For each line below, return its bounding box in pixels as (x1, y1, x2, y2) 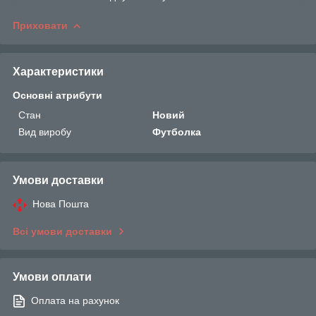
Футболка (152, 126, 202, 138)
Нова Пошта (32, 197, 89, 209)
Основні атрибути (13, 89, 102, 101)
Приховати (13, 19, 68, 31)
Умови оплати (13, 270, 92, 283)
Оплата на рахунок (31, 294, 119, 306)
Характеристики (13, 65, 104, 78)
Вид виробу (18, 126, 71, 138)
